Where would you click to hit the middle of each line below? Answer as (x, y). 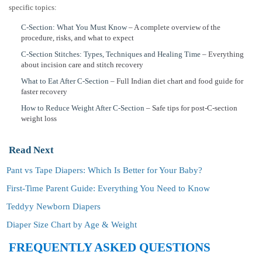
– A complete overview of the (174, 27)
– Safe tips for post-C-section (191, 108)
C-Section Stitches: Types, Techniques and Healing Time (111, 54)
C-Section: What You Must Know (74, 27)
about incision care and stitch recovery (82, 65)
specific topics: (33, 8)
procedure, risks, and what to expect (77, 38)
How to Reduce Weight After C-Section (83, 108)
